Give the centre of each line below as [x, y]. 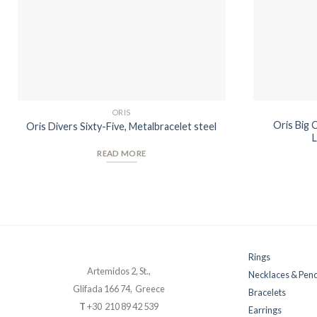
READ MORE [122, 154]
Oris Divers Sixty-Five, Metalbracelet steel [122, 126]
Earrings [265, 310]
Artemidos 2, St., [119, 271]
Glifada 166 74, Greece [119, 289]
